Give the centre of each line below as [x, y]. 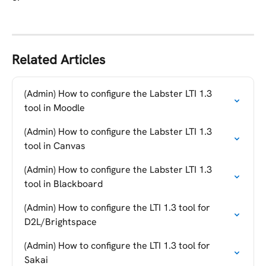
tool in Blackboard [64, 183]
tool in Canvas [55, 145]
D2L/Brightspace [61, 221]
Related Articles [58, 59]
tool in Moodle [55, 107]
